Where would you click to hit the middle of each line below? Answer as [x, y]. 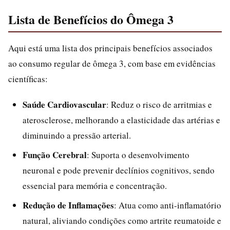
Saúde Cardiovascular [64, 104]
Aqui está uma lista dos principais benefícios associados [110, 48]
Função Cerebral [55, 155]
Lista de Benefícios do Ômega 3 [91, 19]
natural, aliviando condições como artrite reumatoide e [122, 221]
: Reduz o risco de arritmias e [159, 104]
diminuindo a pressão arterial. [77, 135]
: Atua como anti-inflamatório [168, 205]
